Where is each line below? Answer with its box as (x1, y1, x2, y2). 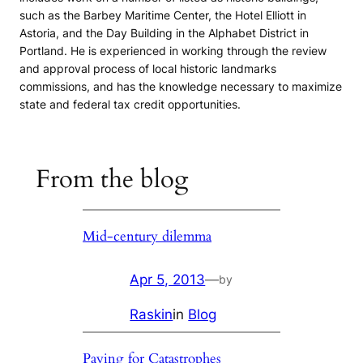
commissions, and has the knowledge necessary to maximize (19, 79, 342, 94)
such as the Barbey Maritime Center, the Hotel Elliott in (19, 8, 306, 23)
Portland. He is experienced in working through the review (19, 44, 327, 58)
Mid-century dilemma (83, 226, 212, 246)
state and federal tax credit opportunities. (19, 97, 241, 112)
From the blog (35, 161, 188, 196)
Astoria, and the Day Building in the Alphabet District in (19, 26, 309, 41)
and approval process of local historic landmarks (19, 62, 276, 76)
